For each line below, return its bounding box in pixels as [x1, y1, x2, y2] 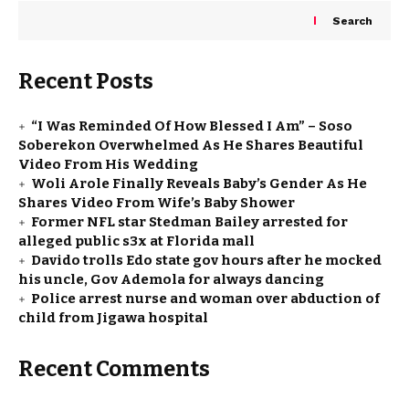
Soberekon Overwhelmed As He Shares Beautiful [18, 137, 363, 154]
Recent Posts [18, 68, 153, 95]
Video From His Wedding [18, 156, 198, 173]
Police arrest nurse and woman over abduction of [31, 290, 380, 308]
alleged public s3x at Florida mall [18, 233, 255, 250]
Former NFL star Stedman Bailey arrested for [31, 214, 348, 231]
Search [332, 14, 372, 27]
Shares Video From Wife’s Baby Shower [18, 194, 295, 212]
